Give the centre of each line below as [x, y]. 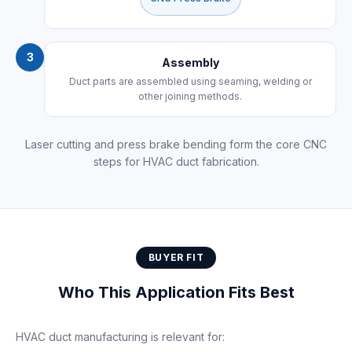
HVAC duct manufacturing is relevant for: [120, 337]
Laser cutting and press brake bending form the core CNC [176, 144]
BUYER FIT [176, 257]
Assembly [190, 62]
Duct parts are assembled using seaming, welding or [190, 81]
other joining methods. [190, 96]
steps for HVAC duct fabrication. [176, 161]
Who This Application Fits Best [176, 292]
